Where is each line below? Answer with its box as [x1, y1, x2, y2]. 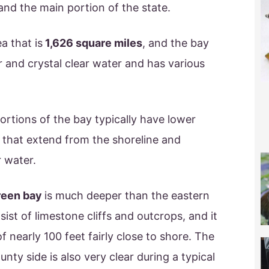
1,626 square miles [43, 36, 142, 49]
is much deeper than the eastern [44, 189, 210, 202]
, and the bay [142, 36, 209, 49]
